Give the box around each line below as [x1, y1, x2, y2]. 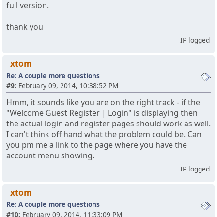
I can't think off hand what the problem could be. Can [6, 129, 201, 140]
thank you [6, 21, 43, 32]
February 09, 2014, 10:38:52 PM [16, 81, 118, 91]
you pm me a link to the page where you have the [6, 139, 187, 151]
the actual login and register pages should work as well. [6, 118, 211, 129]
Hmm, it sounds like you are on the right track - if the [6, 97, 200, 108]
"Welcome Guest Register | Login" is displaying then [6, 108, 198, 119]
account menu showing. [6, 150, 94, 161]
